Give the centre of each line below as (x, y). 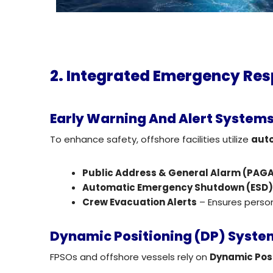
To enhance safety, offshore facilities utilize (151, 140)
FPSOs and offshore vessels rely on (130, 257)
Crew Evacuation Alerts (140, 202)
